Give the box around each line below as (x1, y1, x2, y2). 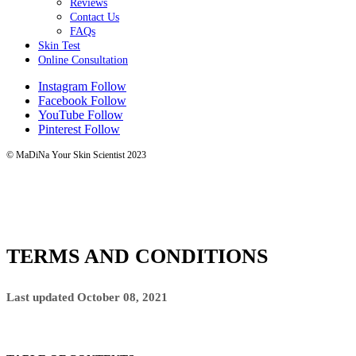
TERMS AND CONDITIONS (6, 245, 268, 268)
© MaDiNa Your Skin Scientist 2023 (6, 149, 146, 161)
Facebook (38, 94, 87, 107)
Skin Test (38, 40, 80, 52)
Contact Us (70, 11, 119, 23)
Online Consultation (38, 54, 128, 66)
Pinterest (38, 122, 81, 136)
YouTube (38, 108, 84, 122)
